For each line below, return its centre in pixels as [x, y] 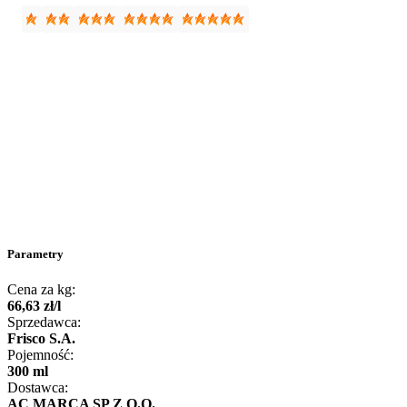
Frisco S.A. [41, 339]
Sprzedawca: [44, 323]
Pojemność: [40, 355]
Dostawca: [38, 388]
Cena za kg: [41, 290]
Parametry [35, 254]
